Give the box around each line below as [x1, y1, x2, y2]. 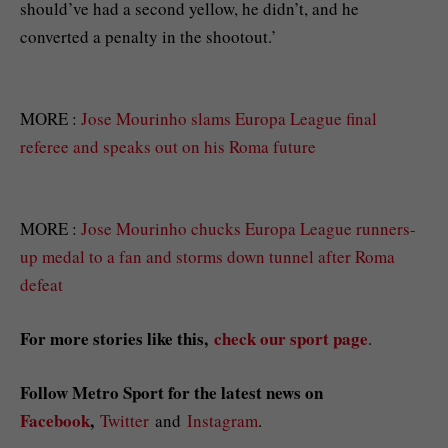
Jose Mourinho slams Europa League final [81, 106, 377, 130]
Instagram [187, 409, 258, 433]
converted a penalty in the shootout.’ [20, 24, 277, 48]
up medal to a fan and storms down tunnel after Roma [20, 244, 395, 268]
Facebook [20, 408, 90, 434]
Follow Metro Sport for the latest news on [20, 380, 323, 406]
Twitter [100, 409, 149, 433]
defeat [20, 272, 63, 296]
